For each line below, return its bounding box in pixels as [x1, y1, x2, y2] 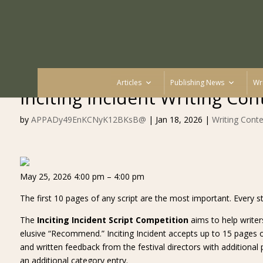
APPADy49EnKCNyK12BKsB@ [31, 114, 146, 125]
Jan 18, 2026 [155, 114, 203, 125]
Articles [116, 77, 141, 87]
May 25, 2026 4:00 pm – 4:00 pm [19, 171, 144, 182]
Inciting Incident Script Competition [36, 214, 188, 225]
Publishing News [170, 77, 224, 87]
